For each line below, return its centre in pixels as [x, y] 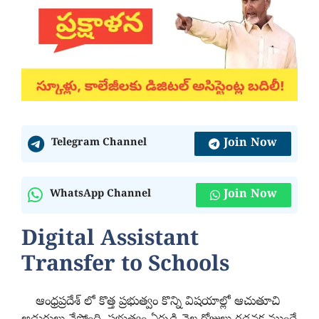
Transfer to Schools [125, 266]
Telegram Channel [99, 143]
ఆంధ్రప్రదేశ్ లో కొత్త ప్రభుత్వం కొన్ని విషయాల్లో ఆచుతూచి [151, 302]
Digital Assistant [110, 240]
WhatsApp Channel [100, 195]
